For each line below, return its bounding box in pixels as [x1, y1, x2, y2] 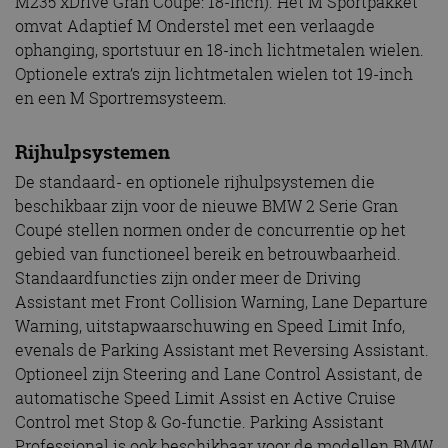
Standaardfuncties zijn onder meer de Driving [15, 266, 361, 289]
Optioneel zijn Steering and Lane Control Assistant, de [15, 362, 423, 385]
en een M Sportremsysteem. [15, 87, 227, 110]
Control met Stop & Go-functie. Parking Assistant [15, 410, 384, 433]
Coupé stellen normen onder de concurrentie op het [15, 218, 406, 241]
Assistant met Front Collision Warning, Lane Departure [15, 290, 428, 313]
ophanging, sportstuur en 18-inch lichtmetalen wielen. [15, 39, 424, 62]
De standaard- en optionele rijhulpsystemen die [15, 170, 375, 193]
